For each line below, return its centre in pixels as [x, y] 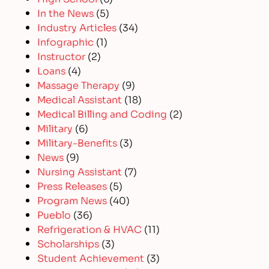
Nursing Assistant [80, 171]
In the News [66, 13]
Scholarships [68, 243]
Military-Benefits [77, 142]
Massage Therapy [79, 85]
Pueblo [54, 214]
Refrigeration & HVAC [90, 229]
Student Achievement [91, 258]
